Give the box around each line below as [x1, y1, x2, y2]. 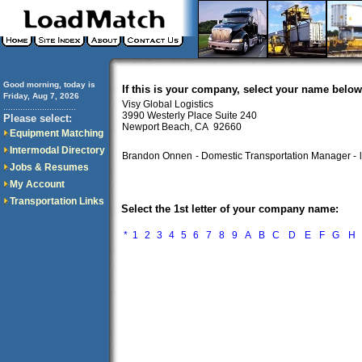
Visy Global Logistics [122, 99, 213, 110]
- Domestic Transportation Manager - [196, 150, 356, 162]
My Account [10, 179, 65, 190]
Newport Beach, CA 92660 [122, 121, 242, 133]
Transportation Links [10, 196, 104, 207]
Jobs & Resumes [10, 162, 89, 173]
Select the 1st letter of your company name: [121, 203, 339, 215]
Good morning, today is [3, 80, 95, 89]
